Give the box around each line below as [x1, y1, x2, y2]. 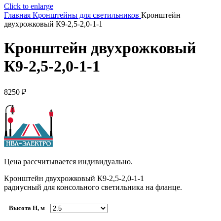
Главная [4, 11, 33, 19]
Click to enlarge [4, 2, 53, 10]
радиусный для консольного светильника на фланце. [4, 183, 182, 191]
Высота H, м [9, 204, 45, 212]
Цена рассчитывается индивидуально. [4, 157, 133, 166]
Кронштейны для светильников [33, 11, 141, 19]
